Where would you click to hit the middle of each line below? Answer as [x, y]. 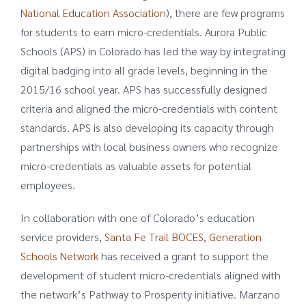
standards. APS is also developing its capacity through [147, 127]
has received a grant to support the [183, 255]
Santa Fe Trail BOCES [154, 236]
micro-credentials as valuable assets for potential [136, 165]
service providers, [62, 236]
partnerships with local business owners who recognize [149, 146]
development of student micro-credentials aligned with [150, 275]
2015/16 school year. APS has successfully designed [143, 89]
